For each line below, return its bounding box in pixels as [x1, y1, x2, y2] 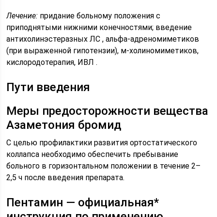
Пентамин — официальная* [6, 196, 159, 209]
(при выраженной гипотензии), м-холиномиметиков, [6, 46, 199, 55]
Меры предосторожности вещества [6, 104, 209, 118]
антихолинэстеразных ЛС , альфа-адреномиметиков [6, 34, 200, 44]
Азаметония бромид [6, 118, 122, 132]
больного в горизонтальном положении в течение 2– [6, 161, 201, 170]
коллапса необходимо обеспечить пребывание [6, 150, 179, 159]
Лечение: [6, 11, 38, 20]
